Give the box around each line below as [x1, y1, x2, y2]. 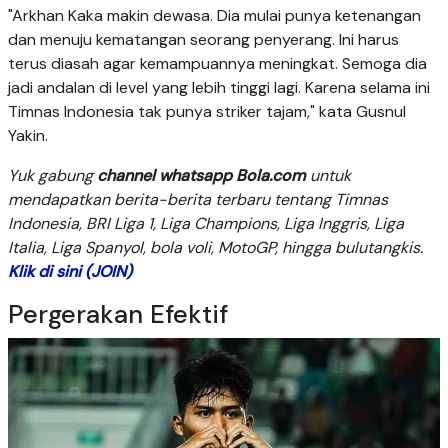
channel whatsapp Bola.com [97, 164, 306, 186]
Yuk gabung [8, 164, 97, 186]
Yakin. [8, 124, 48, 146]
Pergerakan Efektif [8, 297, 228, 331]
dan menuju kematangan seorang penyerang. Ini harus [8, 28, 399, 50]
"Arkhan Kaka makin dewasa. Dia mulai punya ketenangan [8, 4, 421, 26]
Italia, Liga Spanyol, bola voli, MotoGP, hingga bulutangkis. [8, 236, 423, 258]
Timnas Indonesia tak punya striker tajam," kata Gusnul [8, 100, 406, 122]
